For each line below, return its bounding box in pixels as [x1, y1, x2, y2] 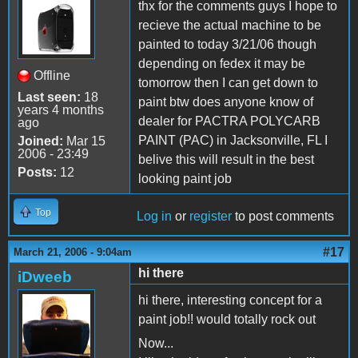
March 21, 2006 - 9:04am [14, 245, 132, 258]
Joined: [18, 133, 63, 148]
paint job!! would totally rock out [138, 312, 316, 326]
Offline [34, 68, 70, 82]
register [189, 209, 232, 223]
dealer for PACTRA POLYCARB [138, 113, 320, 128]
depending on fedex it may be [138, 56, 305, 70]
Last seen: [18, 89, 81, 104]
